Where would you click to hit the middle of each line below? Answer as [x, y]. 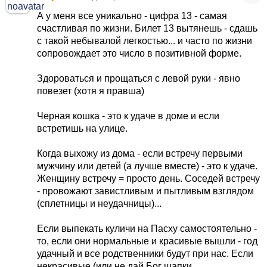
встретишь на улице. [83, 129]
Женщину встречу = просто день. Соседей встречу [149, 179]
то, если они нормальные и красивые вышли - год [148, 241]
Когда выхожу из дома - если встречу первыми [140, 154]
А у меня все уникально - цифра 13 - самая [132, 16]
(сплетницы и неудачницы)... [100, 204]
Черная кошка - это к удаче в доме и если [128, 116]
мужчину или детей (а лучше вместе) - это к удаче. [148, 166]
